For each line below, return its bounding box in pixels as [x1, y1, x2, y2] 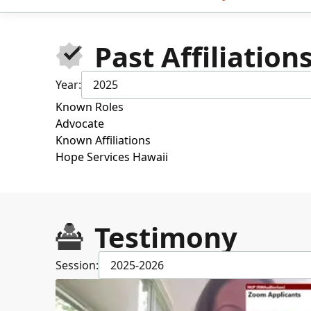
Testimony [94, 217, 237, 256]
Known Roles [56, 99, 124, 115]
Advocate [56, 115, 104, 131]
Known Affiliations [56, 132, 151, 148]
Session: [56, 257, 99, 273]
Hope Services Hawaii [56, 149, 168, 165]
